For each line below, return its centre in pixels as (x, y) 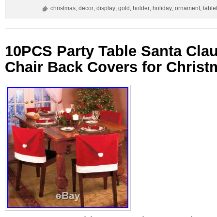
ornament (187, 8)
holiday (162, 8)
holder (141, 8)
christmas (63, 8)
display (106, 8)
